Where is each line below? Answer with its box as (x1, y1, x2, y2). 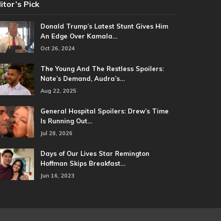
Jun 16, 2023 (40, 172, 74, 180)
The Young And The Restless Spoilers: (40, 65, 164, 73)
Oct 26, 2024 (40, 45, 75, 52)
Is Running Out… (40, 117, 92, 125)
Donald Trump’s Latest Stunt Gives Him (40, 22, 168, 31)
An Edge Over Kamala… (40, 32, 117, 40)
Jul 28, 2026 (40, 130, 73, 137)
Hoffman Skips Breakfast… (40, 159, 125, 168)
